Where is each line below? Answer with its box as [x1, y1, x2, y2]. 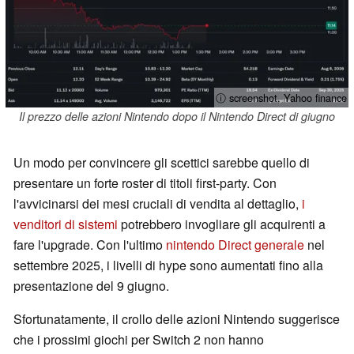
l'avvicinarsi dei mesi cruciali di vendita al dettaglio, [13, 194, 302, 213]
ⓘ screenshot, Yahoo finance [216, 89, 347, 105]
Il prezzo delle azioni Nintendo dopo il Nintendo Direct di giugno [19, 108, 335, 125]
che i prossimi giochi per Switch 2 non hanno [13, 330, 264, 349]
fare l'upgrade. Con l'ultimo [13, 235, 166, 254]
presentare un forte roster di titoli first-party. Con [13, 174, 277, 193]
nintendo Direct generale [166, 235, 304, 254]
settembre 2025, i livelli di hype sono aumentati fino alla [13, 256, 323, 275]
